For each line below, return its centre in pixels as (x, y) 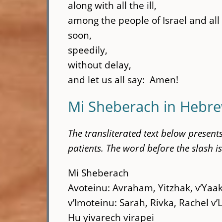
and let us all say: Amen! (123, 79)
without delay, (100, 64)
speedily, (88, 50)
